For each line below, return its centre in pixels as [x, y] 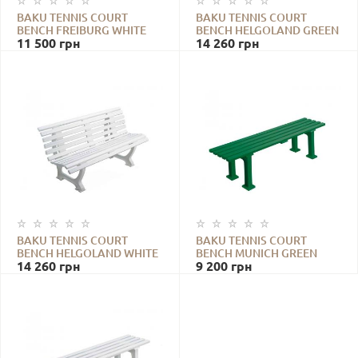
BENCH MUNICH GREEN [256, 254]
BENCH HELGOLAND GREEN [267, 31]
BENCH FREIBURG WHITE [82, 31]
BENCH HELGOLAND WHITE [88, 254]
